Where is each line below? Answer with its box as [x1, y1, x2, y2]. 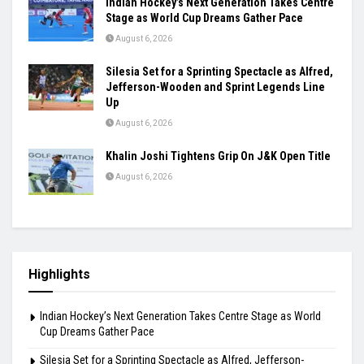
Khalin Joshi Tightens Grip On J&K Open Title [106, 149, 331, 162]
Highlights [28, 266, 90, 282]
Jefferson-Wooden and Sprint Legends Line [106, 80, 325, 93]
